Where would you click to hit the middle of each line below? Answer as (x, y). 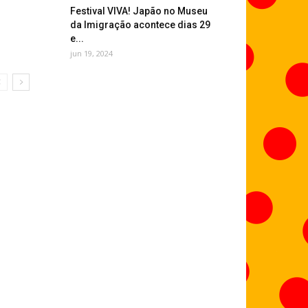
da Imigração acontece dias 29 (140, 25)
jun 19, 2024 (91, 53)
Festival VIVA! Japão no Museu (139, 11)
